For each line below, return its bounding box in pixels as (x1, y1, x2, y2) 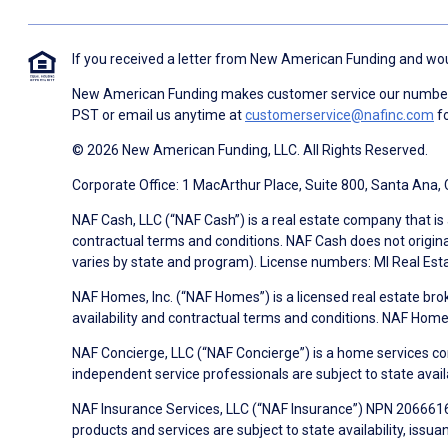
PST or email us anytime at (72, 106, 245, 123)
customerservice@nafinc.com (245, 106, 434, 123)
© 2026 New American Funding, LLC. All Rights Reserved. (72, 141, 428, 158)
